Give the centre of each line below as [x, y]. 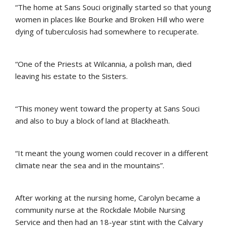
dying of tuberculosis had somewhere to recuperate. [107, 32]
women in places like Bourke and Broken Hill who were [110, 20]
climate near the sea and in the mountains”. [90, 165]
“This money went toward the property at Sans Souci [107, 109]
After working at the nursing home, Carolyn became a [108, 198]
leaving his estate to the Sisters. [71, 76]
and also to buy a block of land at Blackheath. [92, 121]
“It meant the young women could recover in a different [112, 153]
